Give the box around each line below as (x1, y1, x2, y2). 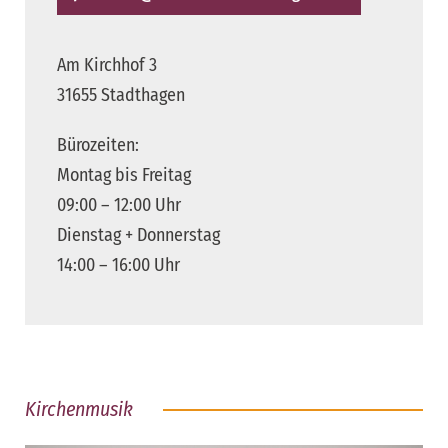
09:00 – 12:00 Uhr (57, 193, 181, 216)
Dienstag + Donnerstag (57, 223, 220, 246)
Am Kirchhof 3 (57, 53, 157, 76)
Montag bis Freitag (57, 163, 191, 186)
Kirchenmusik (25, 396, 133, 421)
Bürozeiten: (57, 133, 139, 156)
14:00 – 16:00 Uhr (57, 253, 180, 276)
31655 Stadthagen (57, 83, 185, 106)
